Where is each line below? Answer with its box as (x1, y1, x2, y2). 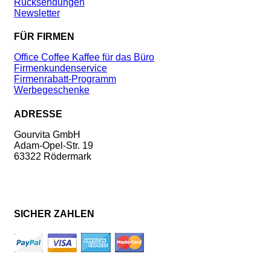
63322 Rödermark (14, 151, 91, 162)
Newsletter (14, 7, 60, 18)
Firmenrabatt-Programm (14, 74, 116, 85)
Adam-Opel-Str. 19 (14, 140, 93, 151)
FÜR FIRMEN (14, 31, 74, 42)
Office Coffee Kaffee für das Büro (14, 52, 154, 63)
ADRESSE (14, 108, 62, 119)
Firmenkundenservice (14, 63, 107, 74)
